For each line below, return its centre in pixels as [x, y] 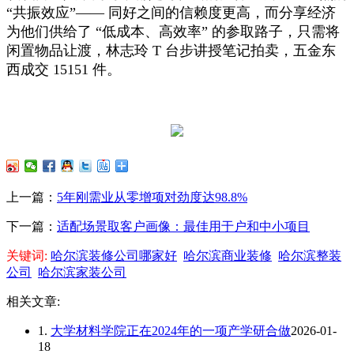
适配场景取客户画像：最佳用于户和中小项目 [183, 226]
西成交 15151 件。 [64, 69]
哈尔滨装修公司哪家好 [114, 255]
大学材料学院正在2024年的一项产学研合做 [171, 330]
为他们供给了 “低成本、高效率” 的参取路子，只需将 [173, 31]
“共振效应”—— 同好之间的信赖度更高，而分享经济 [171, 12]
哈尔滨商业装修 [228, 255]
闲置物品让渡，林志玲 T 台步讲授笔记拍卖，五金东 [171, 50]
